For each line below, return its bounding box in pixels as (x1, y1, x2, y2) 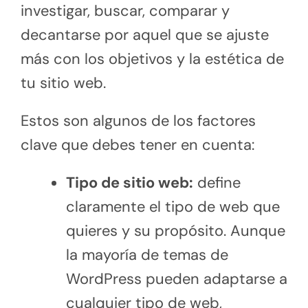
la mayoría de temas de (65, 244, 228, 265)
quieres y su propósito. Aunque (65, 220, 285, 241)
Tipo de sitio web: (65, 172, 193, 192)
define (192, 172, 241, 192)
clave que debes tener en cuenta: (21, 134, 254, 155)
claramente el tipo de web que (65, 196, 280, 217)
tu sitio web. (21, 72, 106, 93)
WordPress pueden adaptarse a (65, 268, 287, 289)
